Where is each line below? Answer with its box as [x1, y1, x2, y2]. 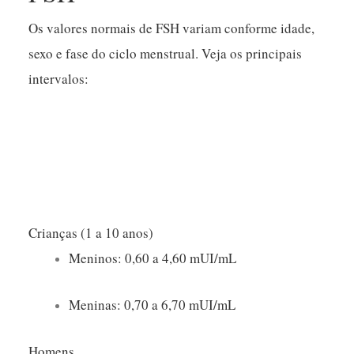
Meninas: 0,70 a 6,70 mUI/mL [69, 296, 236, 314]
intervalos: [28, 69, 89, 88]
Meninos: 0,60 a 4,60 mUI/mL [69, 248, 237, 267]
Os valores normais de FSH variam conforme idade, [28, 18, 315, 37]
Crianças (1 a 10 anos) [28, 223, 154, 242]
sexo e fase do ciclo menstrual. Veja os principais [28, 43, 303, 62]
